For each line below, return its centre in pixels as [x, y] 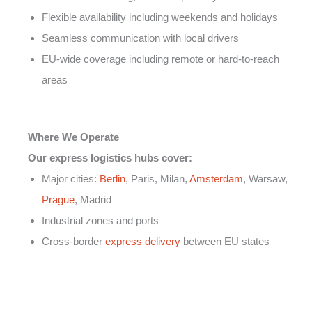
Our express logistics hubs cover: [110, 158]
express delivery [143, 242]
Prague [58, 200]
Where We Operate [73, 137]
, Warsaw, [265, 179]
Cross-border [73, 242]
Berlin [112, 179]
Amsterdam [216, 179]
